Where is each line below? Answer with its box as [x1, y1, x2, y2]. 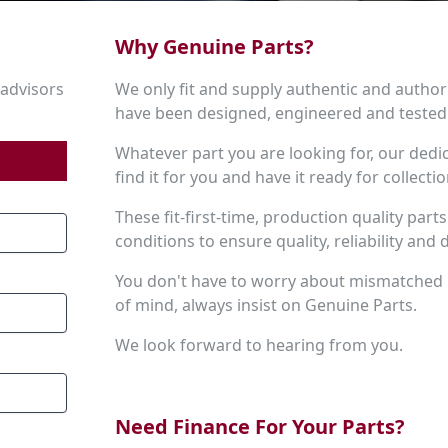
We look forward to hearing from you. [115, 334, 404, 357]
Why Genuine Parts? [115, 33, 315, 61]
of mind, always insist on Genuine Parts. [115, 294, 418, 317]
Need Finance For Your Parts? [115, 413, 406, 441]
